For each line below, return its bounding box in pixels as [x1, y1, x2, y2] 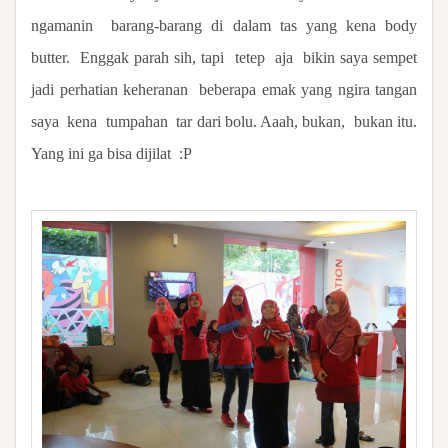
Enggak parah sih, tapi [80, 48, 225, 66]
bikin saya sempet [302, 48, 418, 66]
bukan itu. [353, 112, 418, 130]
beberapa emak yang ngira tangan [199, 80, 417, 98]
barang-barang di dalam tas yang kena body [111, 16, 417, 34]
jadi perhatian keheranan [31, 80, 188, 98]
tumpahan [105, 112, 168, 130]
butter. [31, 48, 70, 66]
